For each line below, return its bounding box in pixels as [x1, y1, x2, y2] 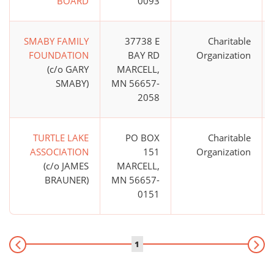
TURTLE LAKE [33, 131, 89, 144]
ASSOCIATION [30, 146, 89, 158]
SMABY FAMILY [24, 35, 89, 48]
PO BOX [125, 131, 160, 144]
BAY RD [128, 49, 160, 62]
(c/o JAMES [43, 160, 89, 172]
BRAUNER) [45, 174, 89, 187]
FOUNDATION [29, 49, 89, 62]
